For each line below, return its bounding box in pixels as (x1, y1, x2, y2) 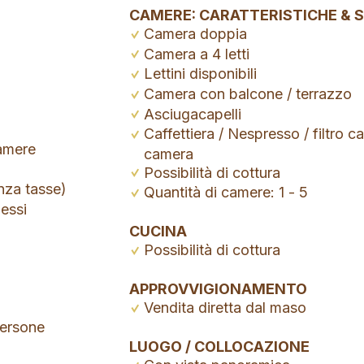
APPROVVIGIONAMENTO (129, 280, 307, 298)
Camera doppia (144, 25, 247, 43)
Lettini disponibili (144, 65, 257, 83)
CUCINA (129, 223, 187, 240)
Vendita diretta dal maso (144, 299, 306, 317)
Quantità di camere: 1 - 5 (144, 184, 308, 201)
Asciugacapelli (144, 105, 241, 123)
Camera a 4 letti (144, 45, 249, 63)
